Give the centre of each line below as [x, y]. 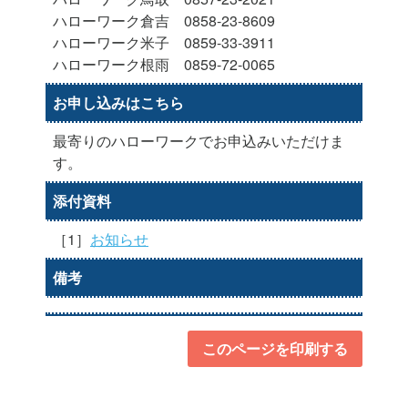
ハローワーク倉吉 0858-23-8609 [164, 20]
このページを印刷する [275, 348]
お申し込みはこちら [118, 102]
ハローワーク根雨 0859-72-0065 [164, 64]
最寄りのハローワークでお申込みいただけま [199, 140]
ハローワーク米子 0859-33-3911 [164, 42]
